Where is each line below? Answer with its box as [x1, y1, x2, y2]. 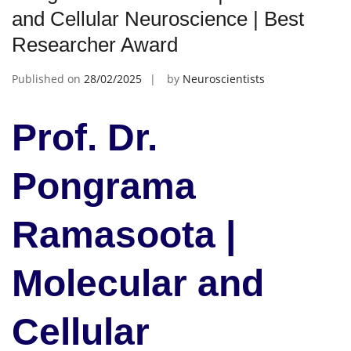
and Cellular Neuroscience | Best [12, 6, 304, 31]
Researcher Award [12, 32, 178, 56]
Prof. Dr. [12, 117, 157, 158]
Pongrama [12, 165, 196, 207]
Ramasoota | [12, 214, 236, 255]
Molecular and [12, 262, 264, 304]
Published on [12, 71, 84, 86]
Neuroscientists [183, 71, 265, 86]
